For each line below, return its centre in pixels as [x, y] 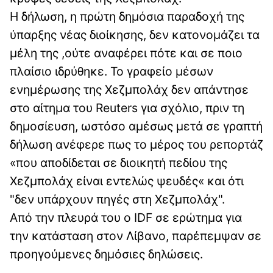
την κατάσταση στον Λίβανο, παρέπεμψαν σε [136, 236]
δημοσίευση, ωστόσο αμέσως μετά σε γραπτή [136, 126]
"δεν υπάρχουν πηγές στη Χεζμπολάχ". [117, 200]
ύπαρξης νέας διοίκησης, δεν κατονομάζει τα [135, 35]
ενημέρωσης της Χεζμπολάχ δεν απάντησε [129, 90]
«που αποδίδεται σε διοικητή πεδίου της [119, 163]
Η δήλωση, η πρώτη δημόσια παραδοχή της [127, 17]
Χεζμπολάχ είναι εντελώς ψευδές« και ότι [127, 181]
